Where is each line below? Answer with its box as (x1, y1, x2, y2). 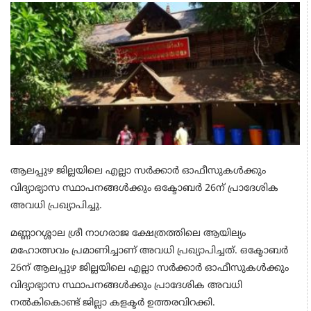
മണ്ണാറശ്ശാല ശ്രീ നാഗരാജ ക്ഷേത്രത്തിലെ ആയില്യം (10, 227, 246, 239)
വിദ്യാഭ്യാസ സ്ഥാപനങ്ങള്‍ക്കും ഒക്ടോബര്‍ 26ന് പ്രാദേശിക (10, 182, 278, 194)
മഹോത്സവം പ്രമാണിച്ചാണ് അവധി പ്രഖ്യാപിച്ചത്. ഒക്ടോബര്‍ (10, 244, 288, 257)
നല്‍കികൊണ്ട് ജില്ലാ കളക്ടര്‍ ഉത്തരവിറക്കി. (10, 296, 221, 309)
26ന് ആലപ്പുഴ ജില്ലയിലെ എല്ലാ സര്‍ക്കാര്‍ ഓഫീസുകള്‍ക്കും (10, 262, 289, 274)
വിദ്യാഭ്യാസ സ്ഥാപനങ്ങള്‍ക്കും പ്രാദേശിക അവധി (10, 279, 242, 292)
